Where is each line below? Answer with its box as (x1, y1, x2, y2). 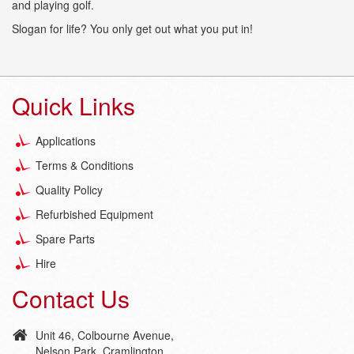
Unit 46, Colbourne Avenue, (36, 326, 174, 343)
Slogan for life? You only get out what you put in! (12, 20, 253, 36)
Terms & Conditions (36, 156, 134, 173)
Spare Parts (36, 230, 95, 247)
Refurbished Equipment (36, 205, 153, 222)
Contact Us (12, 281, 130, 315)
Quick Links (12, 88, 135, 122)
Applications (36, 132, 96, 149)
